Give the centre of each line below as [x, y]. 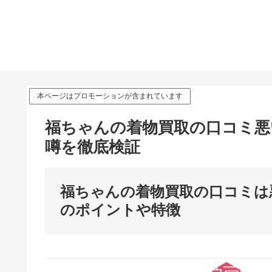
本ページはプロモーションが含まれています [110, 96]
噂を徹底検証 [93, 147]
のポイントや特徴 [120, 209]
